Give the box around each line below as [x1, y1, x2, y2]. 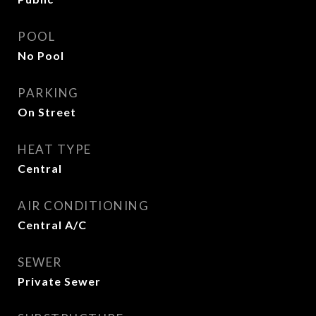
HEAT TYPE [18, 142, 92, 157]
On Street [18, 105, 76, 119]
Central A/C [18, 218, 87, 231]
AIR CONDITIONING [18, 198, 149, 213]
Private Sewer [18, 274, 101, 288]
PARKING [18, 85, 79, 100]
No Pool [18, 49, 64, 62]
